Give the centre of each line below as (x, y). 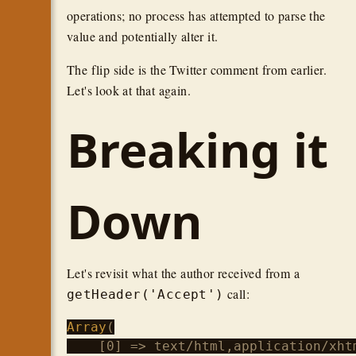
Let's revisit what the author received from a (183, 273)
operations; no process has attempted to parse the (196, 15)
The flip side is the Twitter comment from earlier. (197, 70)
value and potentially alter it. (143, 36)
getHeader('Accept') (145, 294)
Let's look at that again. (129, 90)
